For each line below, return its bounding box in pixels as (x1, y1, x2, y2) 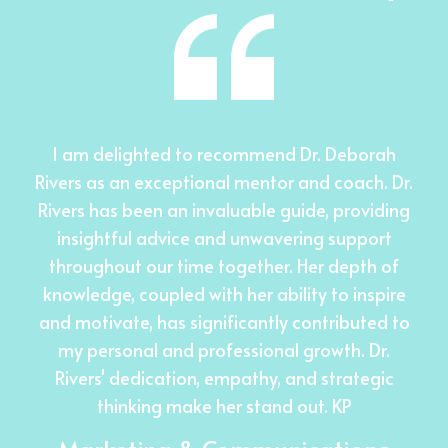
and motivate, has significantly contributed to (29, 308, 401, 334)
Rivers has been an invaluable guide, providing (29, 196, 402, 222)
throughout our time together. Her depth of (40, 252, 391, 278)
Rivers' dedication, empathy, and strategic (45, 364, 385, 390)
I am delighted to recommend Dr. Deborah (43, 140, 388, 166)
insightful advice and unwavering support (47, 224, 383, 250)
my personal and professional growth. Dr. (49, 336, 382, 362)
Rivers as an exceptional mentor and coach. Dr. (26, 168, 405, 194)
